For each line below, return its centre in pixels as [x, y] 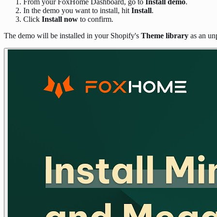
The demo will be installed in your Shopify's [72, 36]
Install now [60, 19]
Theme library [165, 36]
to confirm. [96, 19]
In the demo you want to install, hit [77, 11]
